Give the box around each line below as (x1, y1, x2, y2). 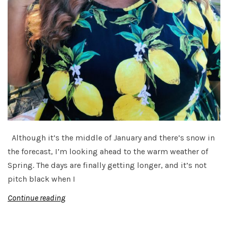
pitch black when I (8, 174, 75, 184)
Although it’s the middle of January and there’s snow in (8, 133, 215, 143)
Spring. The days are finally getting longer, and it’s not (8, 160, 207, 170)
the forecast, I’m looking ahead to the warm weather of (8, 147, 208, 157)
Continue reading (8, 193, 65, 203)
